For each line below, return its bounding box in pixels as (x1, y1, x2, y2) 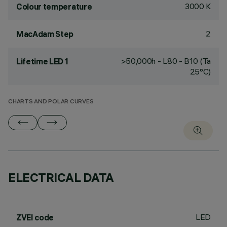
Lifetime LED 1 (16, 56, 68, 66)
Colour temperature (16, 2, 92, 12)
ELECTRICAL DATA (8, 170, 114, 185)
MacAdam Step (16, 29, 74, 39)
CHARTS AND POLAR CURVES (8, 99, 94, 105)
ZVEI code (16, 212, 54, 222)
